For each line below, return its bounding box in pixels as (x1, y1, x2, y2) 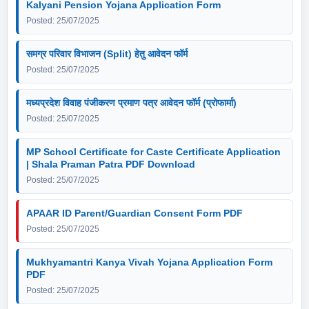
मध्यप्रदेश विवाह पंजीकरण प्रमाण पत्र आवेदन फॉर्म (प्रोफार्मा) (26, 97, 237, 108)
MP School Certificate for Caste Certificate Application (26, 146, 281, 157)
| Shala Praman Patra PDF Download (26, 159, 195, 170)
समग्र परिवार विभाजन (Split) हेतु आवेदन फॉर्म (26, 48, 188, 59)
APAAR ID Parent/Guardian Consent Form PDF (26, 208, 243, 219)
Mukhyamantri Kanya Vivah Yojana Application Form (26, 257, 272, 268)
